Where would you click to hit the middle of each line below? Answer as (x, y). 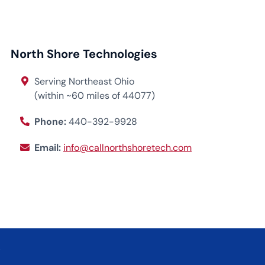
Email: (49, 147)
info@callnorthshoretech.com (127, 147)
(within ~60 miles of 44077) (95, 95)
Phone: (51, 121)
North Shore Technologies (84, 54)
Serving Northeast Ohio (84, 81)
